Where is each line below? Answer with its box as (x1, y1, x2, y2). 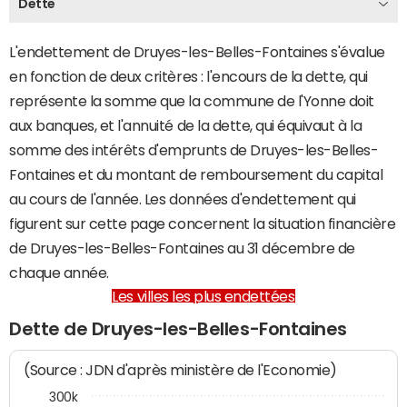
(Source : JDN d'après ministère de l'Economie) (24, 362, 338, 380)
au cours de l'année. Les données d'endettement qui (9, 192, 356, 206)
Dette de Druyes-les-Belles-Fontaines (9, 320, 347, 338)
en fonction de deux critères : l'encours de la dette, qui (9, 69, 368, 84)
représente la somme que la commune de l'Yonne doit (9, 94, 374, 108)
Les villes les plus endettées (112, 289, 295, 303)
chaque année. (9, 265, 109, 280)
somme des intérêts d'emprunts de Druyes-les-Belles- (9, 143, 379, 157)
